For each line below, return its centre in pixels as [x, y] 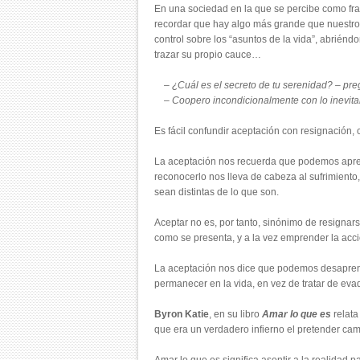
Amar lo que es [297, 314]
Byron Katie [182, 314]
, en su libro [235, 314]
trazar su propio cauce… [208, 55]
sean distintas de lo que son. [217, 192]
